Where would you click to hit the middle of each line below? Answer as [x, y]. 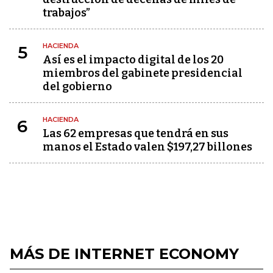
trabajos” [66, 13]
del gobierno [77, 87]
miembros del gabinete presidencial [143, 73]
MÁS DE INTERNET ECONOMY [124, 254]
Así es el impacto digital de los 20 [133, 60]
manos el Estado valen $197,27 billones [147, 147]
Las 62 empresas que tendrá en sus [136, 133]
